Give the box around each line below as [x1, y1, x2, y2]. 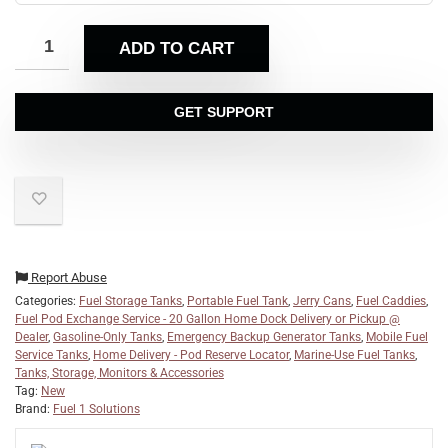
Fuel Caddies [356, 293, 426, 308]
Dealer [15, 329, 48, 344]
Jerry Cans [293, 293, 351, 308]
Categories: [15, 293, 79, 308]
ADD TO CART [119, 38, 234, 58]
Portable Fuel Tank [187, 293, 288, 308]
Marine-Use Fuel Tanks [294, 347, 415, 362]
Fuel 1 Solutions [53, 401, 140, 416]
